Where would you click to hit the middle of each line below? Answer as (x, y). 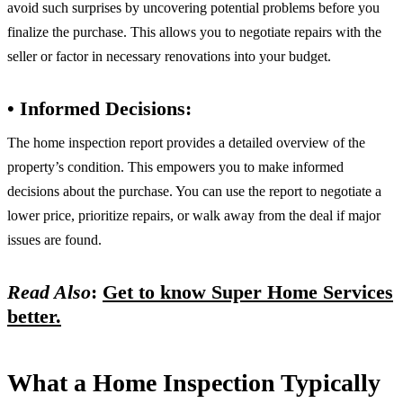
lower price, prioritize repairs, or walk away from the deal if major (194, 215)
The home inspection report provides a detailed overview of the (186, 142)
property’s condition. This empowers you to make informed (175, 166)
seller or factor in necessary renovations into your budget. (169, 56)
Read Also (49, 291)
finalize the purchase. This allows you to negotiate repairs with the (194, 32)
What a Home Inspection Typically (194, 383)
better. (34, 316)
